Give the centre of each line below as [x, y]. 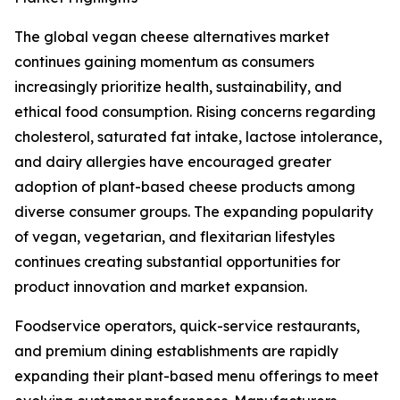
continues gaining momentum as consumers [164, 62]
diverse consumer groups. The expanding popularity [194, 212]
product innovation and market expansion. [161, 287]
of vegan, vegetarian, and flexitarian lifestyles [175, 237]
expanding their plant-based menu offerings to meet [196, 376]
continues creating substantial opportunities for [177, 262]
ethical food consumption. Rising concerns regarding [195, 112]
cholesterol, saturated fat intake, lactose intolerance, [198, 137]
